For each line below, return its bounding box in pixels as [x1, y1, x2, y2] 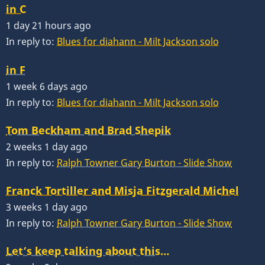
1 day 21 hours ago [6, 19, 91, 33]
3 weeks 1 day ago [6, 200, 88, 214]
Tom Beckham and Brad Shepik [6, 122, 171, 137]
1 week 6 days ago [6, 79, 88, 93]
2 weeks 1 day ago [6, 140, 88, 153]
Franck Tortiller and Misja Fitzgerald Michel [6, 183, 239, 198]
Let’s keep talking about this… [6, 244, 169, 258]
